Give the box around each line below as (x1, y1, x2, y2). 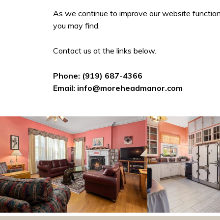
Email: (53, 83, 75, 93)
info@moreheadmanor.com (75, 83, 183, 93)
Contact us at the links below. (53, 46, 156, 55)
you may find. (53, 21, 100, 30)
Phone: (53, 71, 80, 81)
